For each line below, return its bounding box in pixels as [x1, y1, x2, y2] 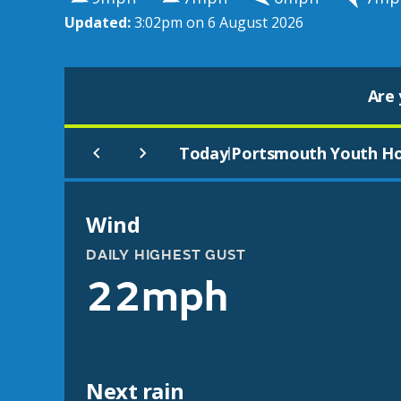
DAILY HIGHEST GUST [86, 246, 246, 264]
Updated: [64, 13, 134, 32]
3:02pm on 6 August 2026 [134, 13, 303, 32]
